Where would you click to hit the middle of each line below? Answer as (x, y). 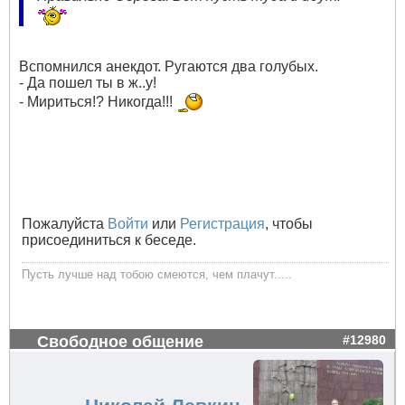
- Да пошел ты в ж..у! (88, 83)
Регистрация (222, 224)
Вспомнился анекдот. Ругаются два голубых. (169, 67)
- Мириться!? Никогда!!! (98, 101)
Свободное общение (120, 342)
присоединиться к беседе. (109, 240)
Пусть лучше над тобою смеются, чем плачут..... (157, 275)
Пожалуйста (65, 224)
